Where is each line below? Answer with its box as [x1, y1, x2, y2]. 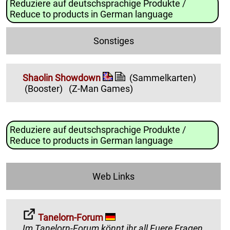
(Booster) [25, 83, 63, 94]
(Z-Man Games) [69, 83, 133, 94]
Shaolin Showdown [23, 72, 101, 84]
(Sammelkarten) [129, 72, 196, 84]
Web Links [92, 171, 135, 182]
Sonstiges [93, 35, 134, 47]
